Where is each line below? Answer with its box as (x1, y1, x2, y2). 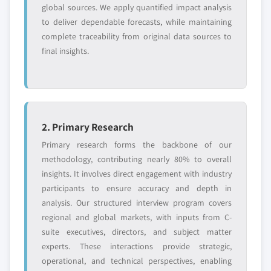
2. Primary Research (42, 120, 134, 134)
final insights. (42, 45, 89, 57)
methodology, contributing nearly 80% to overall (42, 154, 232, 165)
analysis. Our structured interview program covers (42, 197, 232, 209)
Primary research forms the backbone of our (42, 139, 232, 151)
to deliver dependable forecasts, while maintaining (42, 16, 232, 28)
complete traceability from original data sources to (42, 31, 232, 42)
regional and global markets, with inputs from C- (42, 212, 232, 223)
